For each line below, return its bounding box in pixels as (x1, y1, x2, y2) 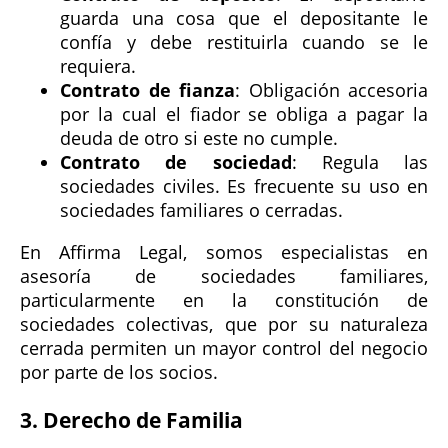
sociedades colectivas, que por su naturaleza (20, 311, 428, 336)
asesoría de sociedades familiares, (20, 263, 428, 288)
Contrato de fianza (60, 77, 235, 102)
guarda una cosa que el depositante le (60, 5, 428, 30)
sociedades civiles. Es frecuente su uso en (60, 173, 428, 198)
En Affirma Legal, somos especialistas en (20, 239, 428, 264)
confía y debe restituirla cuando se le (60, 29, 428, 54)
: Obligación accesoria (235, 77, 428, 102)
